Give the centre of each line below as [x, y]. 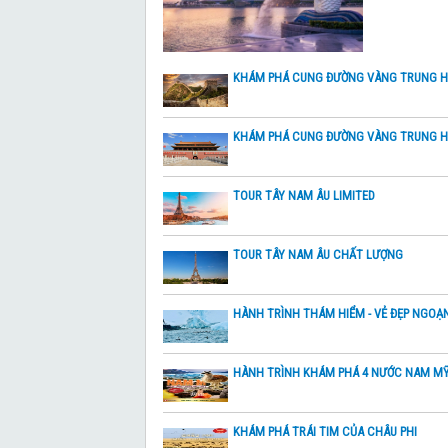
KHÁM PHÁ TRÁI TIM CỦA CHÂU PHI [325, 432]
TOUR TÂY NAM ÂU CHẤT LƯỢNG [318, 255]
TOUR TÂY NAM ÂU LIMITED [304, 196]
